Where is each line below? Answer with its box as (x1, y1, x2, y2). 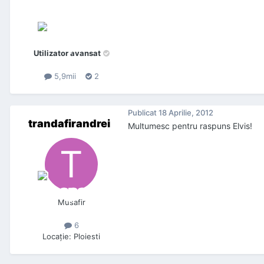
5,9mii (51, 71, 76, 81)
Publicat (128, 107, 159, 117)
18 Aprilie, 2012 (159, 107, 213, 117)
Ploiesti (74, 232, 100, 242)
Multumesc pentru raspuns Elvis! (128, 121, 252, 131)
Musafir (57, 197, 85, 207)
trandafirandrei (28, 117, 110, 130)
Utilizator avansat (33, 48, 101, 58)
